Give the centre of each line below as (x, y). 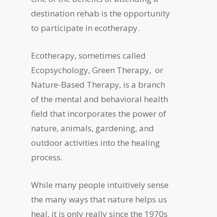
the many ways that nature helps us (99, 199)
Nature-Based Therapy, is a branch (98, 85)
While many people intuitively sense (100, 185)
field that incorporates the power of (99, 114)
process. (47, 157)
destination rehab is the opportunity (101, 13)
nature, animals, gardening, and (93, 128)
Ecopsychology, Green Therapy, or (97, 70)
